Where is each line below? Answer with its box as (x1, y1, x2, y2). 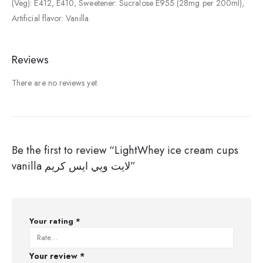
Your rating (29, 215, 76, 227)
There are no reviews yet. (12, 76, 99, 89)
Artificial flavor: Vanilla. (12, 12, 90, 24)
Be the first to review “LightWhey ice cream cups (12, 143, 238, 159)
